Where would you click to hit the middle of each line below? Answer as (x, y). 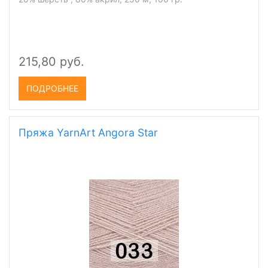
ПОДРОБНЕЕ (52, 88)
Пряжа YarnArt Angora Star (88, 133)
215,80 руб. (51, 62)
